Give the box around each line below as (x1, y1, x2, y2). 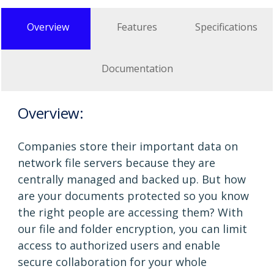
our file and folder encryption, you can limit (18, 221, 247, 236)
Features (117, 20, 157, 34)
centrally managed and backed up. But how (18, 171, 246, 187)
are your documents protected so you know (18, 188, 249, 203)
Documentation (101, 61, 173, 75)
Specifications (195, 20, 257, 34)
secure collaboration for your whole (18, 254, 207, 269)
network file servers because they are (18, 155, 215, 170)
